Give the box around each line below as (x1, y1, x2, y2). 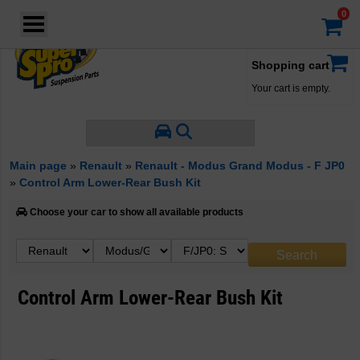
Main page (10, 159, 67, 172)
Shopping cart (252, 59, 329, 72)
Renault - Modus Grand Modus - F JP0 (135, 159, 345, 172)
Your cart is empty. (252, 83, 330, 94)
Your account (238, 22, 294, 32)
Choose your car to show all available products (27, 207, 243, 218)
